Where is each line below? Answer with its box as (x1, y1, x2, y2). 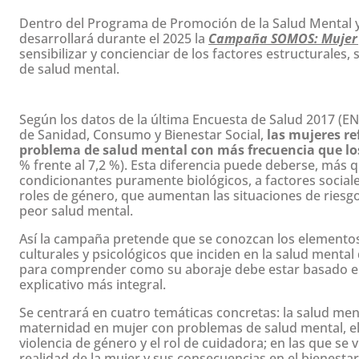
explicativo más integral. (19, 276, 166, 293)
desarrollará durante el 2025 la (19, 30, 208, 47)
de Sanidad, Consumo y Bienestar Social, (19, 126, 267, 143)
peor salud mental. (19, 202, 133, 220)
